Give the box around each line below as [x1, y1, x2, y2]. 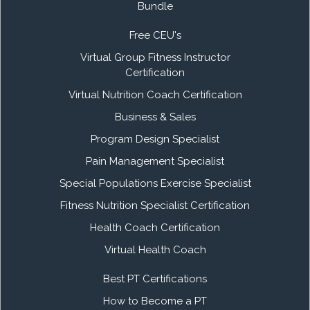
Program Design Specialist [91, 132, 219, 145]
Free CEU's [129, 28, 181, 42]
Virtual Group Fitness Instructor [80, 51, 230, 64]
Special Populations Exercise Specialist [59, 176, 251, 190]
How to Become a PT [103, 294, 207, 307]
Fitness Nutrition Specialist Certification [60, 199, 250, 212]
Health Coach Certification [90, 221, 220, 234]
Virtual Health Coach [104, 243, 206, 256]
